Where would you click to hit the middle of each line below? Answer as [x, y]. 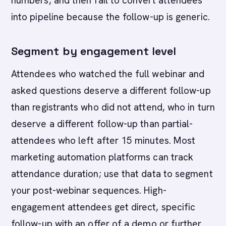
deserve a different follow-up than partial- [102, 124]
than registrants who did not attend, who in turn [113, 107]
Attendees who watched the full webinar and [108, 74]
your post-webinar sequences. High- [89, 190]
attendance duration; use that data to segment [112, 174]
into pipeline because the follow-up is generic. [110, 17]
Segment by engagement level [94, 51]
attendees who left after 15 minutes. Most [103, 140]
